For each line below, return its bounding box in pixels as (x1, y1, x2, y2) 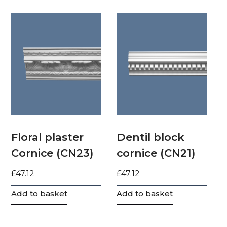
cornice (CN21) (117, 146, 196, 159)
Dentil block (117, 130, 185, 143)
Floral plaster (11, 130, 84, 143)
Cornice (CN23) (11, 146, 94, 159)
